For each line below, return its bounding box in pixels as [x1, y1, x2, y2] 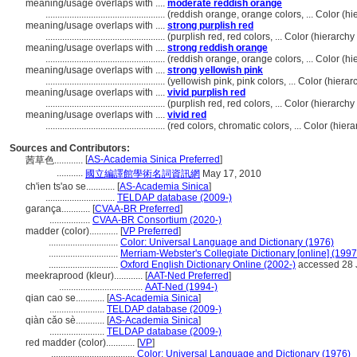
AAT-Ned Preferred [147, 270, 229, 281]
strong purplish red [167, 20, 253, 31]
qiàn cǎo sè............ [25, 315, 107, 326]
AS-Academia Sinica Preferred [88, 154, 220, 165]
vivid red [167, 109, 206, 120]
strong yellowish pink [167, 65, 263, 76]
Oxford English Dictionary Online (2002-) [120, 259, 296, 270]
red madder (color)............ [25, 337, 137, 348]
